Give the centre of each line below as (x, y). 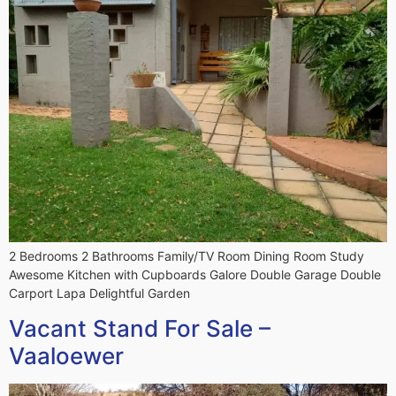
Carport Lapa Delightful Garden (99, 293)
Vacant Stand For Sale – (140, 329)
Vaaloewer (66, 356)
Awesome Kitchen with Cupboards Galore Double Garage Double (195, 274)
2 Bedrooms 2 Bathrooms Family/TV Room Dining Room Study (187, 255)
